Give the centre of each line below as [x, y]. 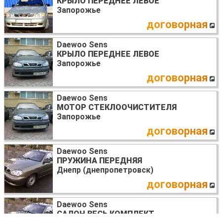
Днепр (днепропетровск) [105, 170]
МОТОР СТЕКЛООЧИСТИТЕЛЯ [117, 108]
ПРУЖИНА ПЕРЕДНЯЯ [99, 161]
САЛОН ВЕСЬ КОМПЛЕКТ [106, 214]
